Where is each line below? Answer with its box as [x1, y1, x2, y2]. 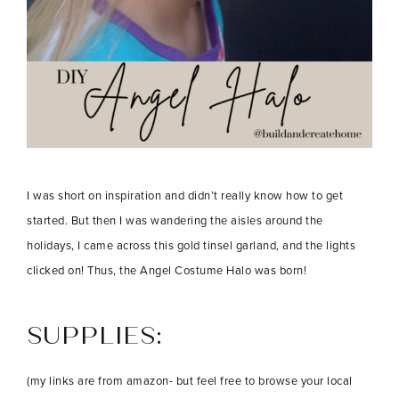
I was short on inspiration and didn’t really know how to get [27, 186, 343, 204]
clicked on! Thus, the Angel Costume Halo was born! [27, 261, 306, 279]
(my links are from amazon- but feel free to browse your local [27, 371, 353, 389]
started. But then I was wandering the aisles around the [27, 211, 323, 229]
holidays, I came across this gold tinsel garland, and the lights [27, 236, 355, 254]
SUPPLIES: [27, 324, 163, 350]
